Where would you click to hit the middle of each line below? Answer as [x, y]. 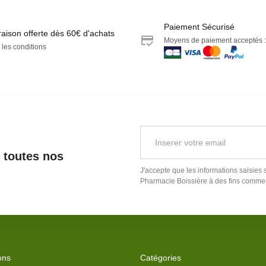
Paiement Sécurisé [199, 26]
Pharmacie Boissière [173, 181]
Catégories [161, 257]
